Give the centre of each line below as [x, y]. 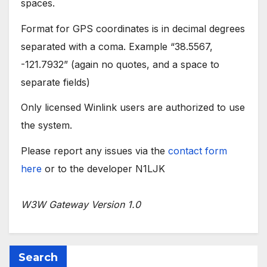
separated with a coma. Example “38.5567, [117, 46]
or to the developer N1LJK [103, 169]
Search [38, 258]
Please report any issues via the [94, 151]
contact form [198, 151]
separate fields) [55, 82]
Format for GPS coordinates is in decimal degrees [133, 28]
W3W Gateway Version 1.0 [81, 205]
